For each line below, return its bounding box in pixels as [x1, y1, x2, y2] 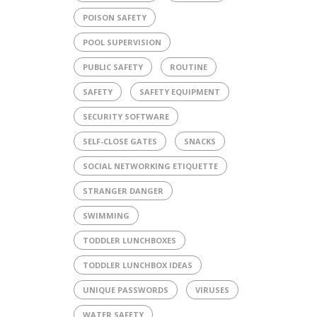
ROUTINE [169, 61, 207, 72]
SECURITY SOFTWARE [82, 110, 169, 122]
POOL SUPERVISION [82, 36, 161, 47]
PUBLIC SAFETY [82, 61, 143, 72]
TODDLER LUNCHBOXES [82, 234, 176, 246]
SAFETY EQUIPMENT [139, 86, 220, 97]
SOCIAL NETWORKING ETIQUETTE [82, 160, 218, 171]
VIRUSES [195, 284, 229, 295]
